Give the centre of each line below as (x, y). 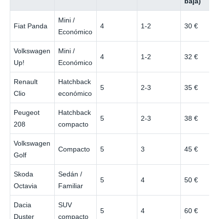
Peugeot (27, 112)
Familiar (71, 186)
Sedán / (70, 174)
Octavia (26, 186)
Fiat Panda (31, 26)
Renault (26, 81)
